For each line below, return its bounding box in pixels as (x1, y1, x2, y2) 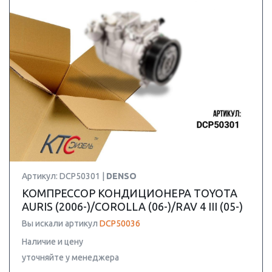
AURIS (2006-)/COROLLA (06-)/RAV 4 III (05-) (22, 200, 243, 212)
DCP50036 (100, 219, 140, 228)
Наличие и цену (22, 237, 83, 246)
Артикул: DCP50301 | (22, 171, 106, 181)
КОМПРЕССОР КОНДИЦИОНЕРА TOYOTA (22, 187, 237, 199)
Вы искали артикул (22, 219, 100, 228)
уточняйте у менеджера (22, 253, 119, 262)
